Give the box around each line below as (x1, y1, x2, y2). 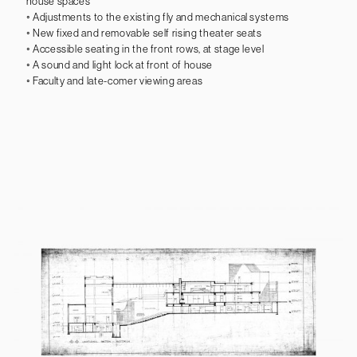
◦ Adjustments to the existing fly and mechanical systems (25, 10, 290, 23)
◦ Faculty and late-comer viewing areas (25, 74, 203, 87)
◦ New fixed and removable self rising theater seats (25, 26, 262, 39)
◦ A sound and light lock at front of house (25, 58, 213, 71)
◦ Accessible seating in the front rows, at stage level (25, 42, 265, 55)
